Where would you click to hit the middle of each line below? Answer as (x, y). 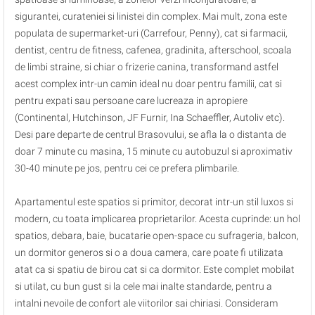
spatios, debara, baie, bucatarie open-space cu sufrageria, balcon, (157, 236)
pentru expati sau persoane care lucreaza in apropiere (131, 101)
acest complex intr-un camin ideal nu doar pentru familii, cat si (148, 84)
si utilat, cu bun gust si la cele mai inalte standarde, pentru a (143, 286)
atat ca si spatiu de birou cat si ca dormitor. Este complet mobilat (155, 269)
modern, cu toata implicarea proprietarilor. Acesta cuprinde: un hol (157, 219)
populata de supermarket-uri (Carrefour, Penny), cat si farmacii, (151, 33)
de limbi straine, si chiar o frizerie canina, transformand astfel (147, 67)
